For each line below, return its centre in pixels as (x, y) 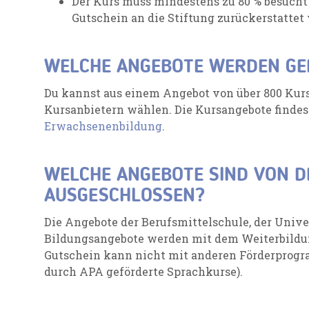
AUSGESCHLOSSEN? (124, 196)
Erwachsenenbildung (103, 126)
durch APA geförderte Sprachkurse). (143, 271)
